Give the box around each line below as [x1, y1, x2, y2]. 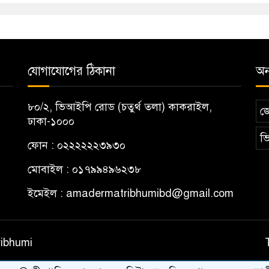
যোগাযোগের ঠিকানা [28, 64, 115, 79]
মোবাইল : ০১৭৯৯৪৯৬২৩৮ [28, 163, 141, 177]
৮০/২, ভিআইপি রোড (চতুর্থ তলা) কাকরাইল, [28, 100, 212, 114]
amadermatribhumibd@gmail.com [66, 187, 234, 201]
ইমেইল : [28, 187, 66, 201]
